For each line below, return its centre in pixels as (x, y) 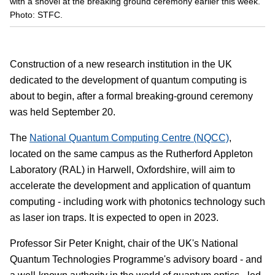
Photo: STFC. (36, 15)
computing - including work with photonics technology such (137, 202)
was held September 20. (63, 112)
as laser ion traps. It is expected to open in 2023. (114, 218)
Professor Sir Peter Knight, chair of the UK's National (124, 244)
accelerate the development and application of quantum (130, 186)
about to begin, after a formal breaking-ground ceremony (131, 96)
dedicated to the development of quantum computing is (128, 80)
